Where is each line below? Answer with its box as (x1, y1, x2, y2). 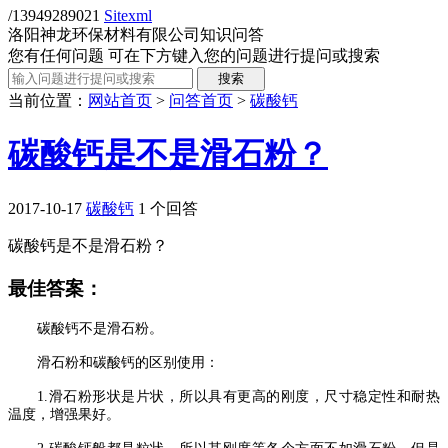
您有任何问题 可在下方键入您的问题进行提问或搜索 (8, 47, 380, 64)
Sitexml (104, 7, 152, 24)
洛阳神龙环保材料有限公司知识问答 (8, 26, 264, 43)
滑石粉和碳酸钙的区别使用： (37, 355, 220, 371)
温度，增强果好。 (8, 407, 120, 423)
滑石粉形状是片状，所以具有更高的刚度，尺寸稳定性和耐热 (48, 389, 440, 405)
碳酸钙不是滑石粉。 (37, 321, 164, 337)
